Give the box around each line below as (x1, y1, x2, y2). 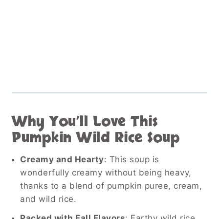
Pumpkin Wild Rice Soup (12, 128, 180, 147)
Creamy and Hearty (20, 154, 104, 164)
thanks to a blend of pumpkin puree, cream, (20, 180, 202, 191)
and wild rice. (20, 194, 76, 204)
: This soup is (104, 154, 159, 164)
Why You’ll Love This (12, 112, 157, 131)
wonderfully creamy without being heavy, (20, 167, 192, 177)
